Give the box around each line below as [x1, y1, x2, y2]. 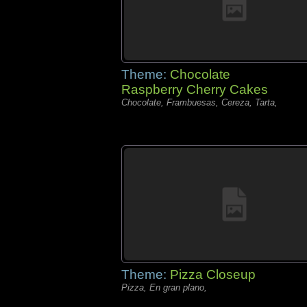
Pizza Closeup [170, 267, 256, 282]
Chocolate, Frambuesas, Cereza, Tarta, [121, 97, 278, 108]
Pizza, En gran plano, [121, 282, 207, 293]
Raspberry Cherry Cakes [121, 82, 268, 97]
